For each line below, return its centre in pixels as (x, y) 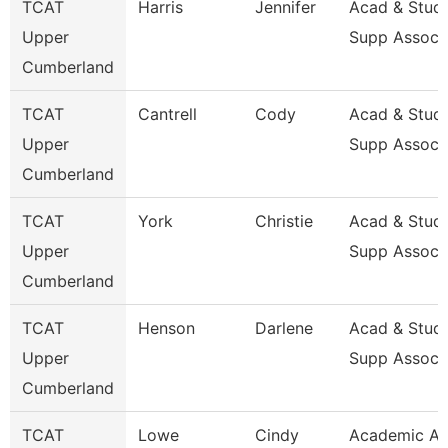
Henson (166, 328)
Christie (284, 221)
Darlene (284, 328)
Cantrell (167, 114)
